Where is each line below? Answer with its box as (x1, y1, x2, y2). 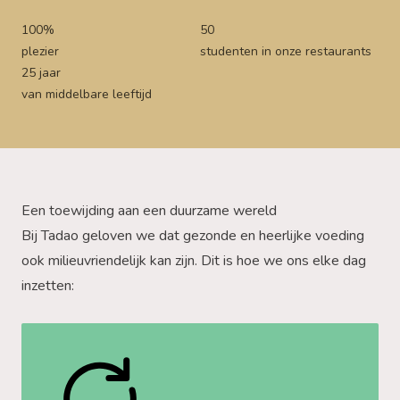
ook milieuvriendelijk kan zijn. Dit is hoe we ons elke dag (21, 251, 366, 271)
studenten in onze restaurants (200, 43, 371, 60)
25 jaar (21, 64, 61, 81)
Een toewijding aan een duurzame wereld (21, 201, 277, 221)
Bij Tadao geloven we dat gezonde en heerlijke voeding (21, 226, 364, 246)
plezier (21, 43, 59, 60)
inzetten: (21, 276, 74, 296)
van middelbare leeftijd (21, 86, 152, 103)
